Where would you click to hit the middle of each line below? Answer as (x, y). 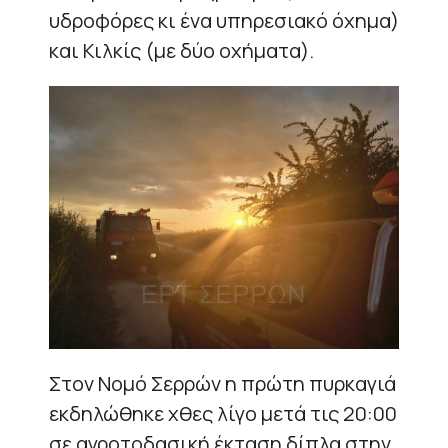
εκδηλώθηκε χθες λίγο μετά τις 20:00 (223, 413)
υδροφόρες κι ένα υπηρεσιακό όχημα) (224, 20)
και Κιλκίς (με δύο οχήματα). (181, 50)
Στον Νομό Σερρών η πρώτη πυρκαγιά (222, 383)
